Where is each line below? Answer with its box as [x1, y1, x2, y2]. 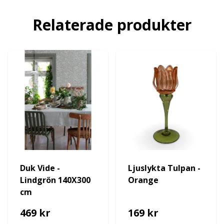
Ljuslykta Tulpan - [128, 162, 200, 173]
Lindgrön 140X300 [20, 174, 90, 185]
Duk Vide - [20, 162, 60, 173]
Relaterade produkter [32, 14, 191, 35]
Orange [128, 174, 158, 185]
